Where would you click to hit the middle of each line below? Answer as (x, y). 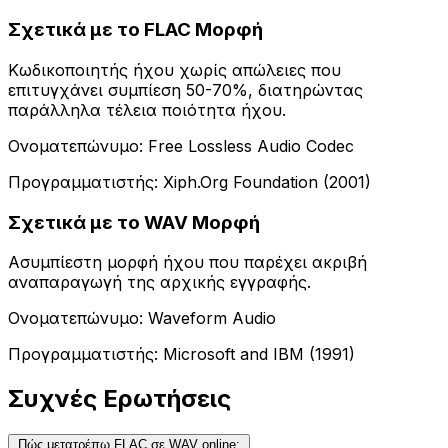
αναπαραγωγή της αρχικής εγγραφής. (159, 282)
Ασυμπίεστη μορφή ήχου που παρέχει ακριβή (187, 262)
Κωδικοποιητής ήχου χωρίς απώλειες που (174, 69)
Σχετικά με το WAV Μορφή (134, 222)
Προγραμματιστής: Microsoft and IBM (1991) (181, 354)
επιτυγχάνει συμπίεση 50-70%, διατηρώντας (185, 89)
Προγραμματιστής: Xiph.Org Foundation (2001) (189, 181)
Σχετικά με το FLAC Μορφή (135, 30)
